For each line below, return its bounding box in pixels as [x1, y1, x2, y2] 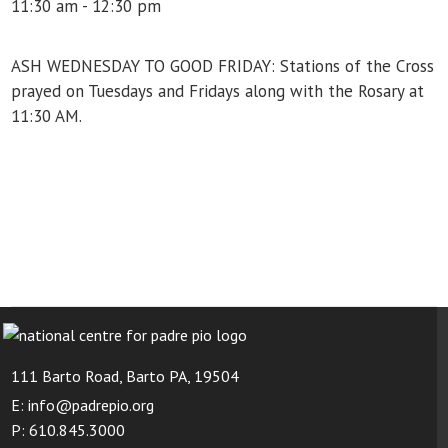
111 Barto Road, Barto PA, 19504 [11, 365, 240, 386]
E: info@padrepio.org [11, 395, 155, 416]
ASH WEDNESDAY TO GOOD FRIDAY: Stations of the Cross [11, 54, 435, 77]
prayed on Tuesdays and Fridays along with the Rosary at [11, 79, 425, 102]
